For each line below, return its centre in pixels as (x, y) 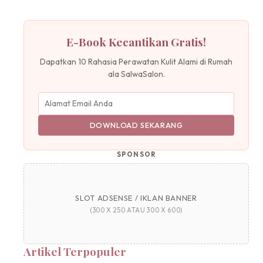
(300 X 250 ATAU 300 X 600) (136, 210)
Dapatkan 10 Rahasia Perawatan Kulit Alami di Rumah (136, 62)
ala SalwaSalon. (136, 74)
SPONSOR (136, 154)
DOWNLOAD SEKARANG (136, 125)
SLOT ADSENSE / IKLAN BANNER (136, 198)
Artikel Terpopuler (75, 251)
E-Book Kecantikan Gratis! (136, 41)
